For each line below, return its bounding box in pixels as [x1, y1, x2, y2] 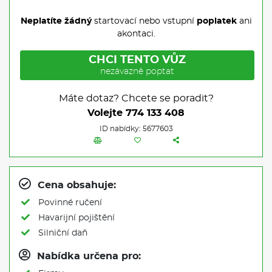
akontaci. [117, 29, 155, 38]
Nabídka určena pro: [34, 251, 141, 261]
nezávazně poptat [100, 67, 174, 76]
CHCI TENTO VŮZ [89, 54, 186, 66]
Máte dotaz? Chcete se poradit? [58, 93, 214, 103]
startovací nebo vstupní [91, 16, 197, 25]
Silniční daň [36, 228, 87, 237]
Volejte [87, 107, 126, 118]
